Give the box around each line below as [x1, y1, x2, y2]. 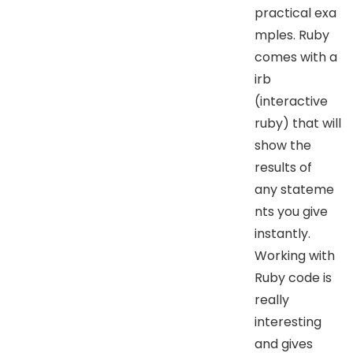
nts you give [255, 202, 328, 221]
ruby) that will [255, 113, 341, 132]
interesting [255, 312, 321, 331]
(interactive [255, 91, 328, 110]
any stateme [255, 180, 334, 199]
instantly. [255, 224, 310, 243]
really [255, 290, 289, 309]
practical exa [255, 3, 336, 22]
